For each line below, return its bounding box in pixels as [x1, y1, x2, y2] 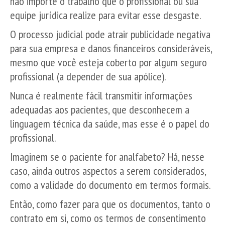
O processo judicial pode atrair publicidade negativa [10, 27, 210, 41]
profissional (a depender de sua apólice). [10, 69, 166, 83]
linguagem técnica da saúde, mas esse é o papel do [10, 117, 209, 131]
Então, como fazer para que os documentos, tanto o [10, 197, 210, 211]
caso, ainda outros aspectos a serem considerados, [10, 164, 206, 178]
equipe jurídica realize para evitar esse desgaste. [10, 8, 201, 22]
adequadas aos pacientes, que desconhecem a [10, 102, 189, 117]
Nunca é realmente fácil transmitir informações [10, 88, 192, 102]
